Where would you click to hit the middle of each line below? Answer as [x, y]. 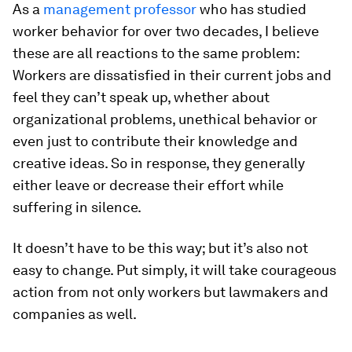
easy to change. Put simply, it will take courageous [174, 270]
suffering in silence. [77, 207]
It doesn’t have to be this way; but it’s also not [160, 248]
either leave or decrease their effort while [148, 185]
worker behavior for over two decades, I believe [166, 31]
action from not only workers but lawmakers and [170, 292]
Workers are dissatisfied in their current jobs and [172, 75]
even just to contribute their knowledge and [155, 141]
